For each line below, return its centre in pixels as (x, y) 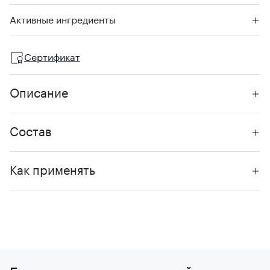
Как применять (52, 171)
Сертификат (52, 58)
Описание (39, 94)
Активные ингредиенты (63, 20)
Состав (30, 133)
